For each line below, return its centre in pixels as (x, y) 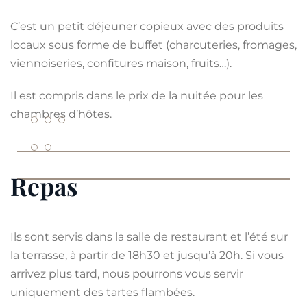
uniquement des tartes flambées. (102, 293)
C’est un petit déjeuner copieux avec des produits (147, 27)
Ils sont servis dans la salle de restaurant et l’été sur (149, 237)
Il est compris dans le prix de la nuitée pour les (137, 96)
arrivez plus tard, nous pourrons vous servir (127, 274)
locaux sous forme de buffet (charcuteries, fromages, (153, 45)
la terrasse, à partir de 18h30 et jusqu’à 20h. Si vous (147, 256)
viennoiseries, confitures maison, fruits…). (121, 64)
